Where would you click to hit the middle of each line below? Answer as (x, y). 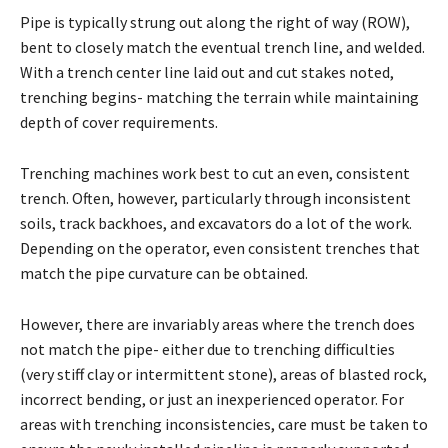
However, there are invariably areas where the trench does (217, 324)
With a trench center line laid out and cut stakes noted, (207, 72)
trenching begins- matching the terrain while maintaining (219, 97)
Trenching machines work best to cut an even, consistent (215, 173)
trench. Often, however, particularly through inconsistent (215, 198)
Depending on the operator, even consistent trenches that (220, 248)
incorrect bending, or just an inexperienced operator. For (212, 399)
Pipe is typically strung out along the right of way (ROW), (215, 22)
